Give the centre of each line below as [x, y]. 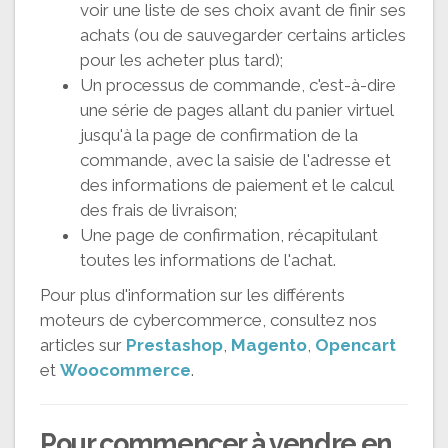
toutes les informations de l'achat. [208, 259]
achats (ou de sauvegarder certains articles [243, 34]
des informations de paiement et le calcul [236, 184]
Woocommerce [125, 369]
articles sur [83, 344]
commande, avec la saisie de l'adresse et [235, 159]
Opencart [355, 344]
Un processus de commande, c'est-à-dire [238, 84]
